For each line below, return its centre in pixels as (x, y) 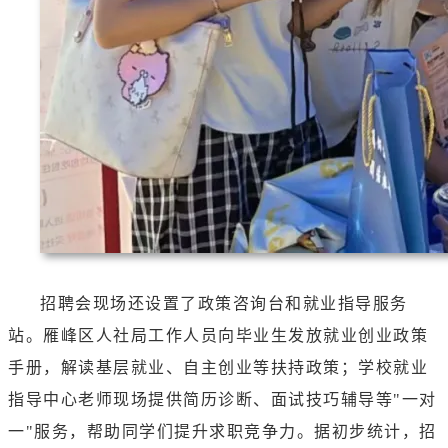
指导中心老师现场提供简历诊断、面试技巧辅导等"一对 (222, 400)
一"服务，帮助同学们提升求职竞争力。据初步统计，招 (222, 432)
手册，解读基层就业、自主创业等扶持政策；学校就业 (218, 368)
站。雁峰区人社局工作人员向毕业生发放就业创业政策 (218, 336)
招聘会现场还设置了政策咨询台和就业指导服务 (224, 304)
